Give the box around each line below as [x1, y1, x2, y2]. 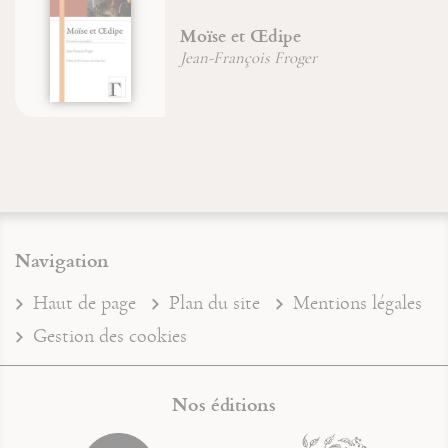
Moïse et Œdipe [83, 22, 205, 48]
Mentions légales [293, 290, 422, 315]
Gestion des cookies [33, 323, 187, 348]
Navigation [15, 246, 109, 273]
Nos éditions [172, 390, 276, 417]
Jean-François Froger [83, 47, 221, 69]
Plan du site [169, 290, 260, 315]
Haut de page [33, 290, 136, 315]
